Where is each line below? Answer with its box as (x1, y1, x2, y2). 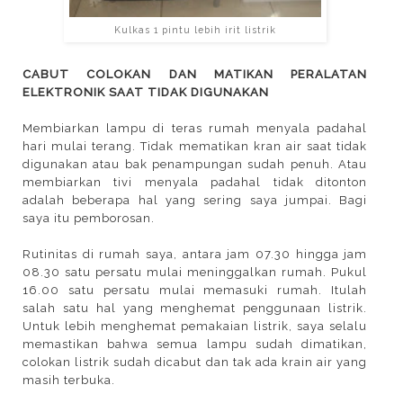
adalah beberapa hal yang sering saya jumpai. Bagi (22, 193, 368, 207)
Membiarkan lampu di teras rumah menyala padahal (22, 121, 368, 135)
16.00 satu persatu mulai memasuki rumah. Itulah (22, 283, 368, 297)
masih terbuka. (22, 373, 115, 387)
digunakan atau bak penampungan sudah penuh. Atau (22, 157, 368, 171)
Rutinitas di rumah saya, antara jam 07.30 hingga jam (22, 247, 368, 261)
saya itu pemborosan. (22, 211, 155, 225)
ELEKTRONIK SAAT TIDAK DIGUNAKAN (22, 85, 269, 99)
